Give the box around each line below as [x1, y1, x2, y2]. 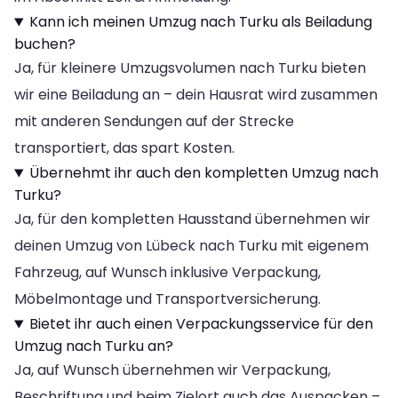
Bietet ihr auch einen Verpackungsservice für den [28, 314, 373, 335]
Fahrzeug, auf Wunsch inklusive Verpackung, [14, 262, 321, 283]
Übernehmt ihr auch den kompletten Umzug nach [28, 163, 378, 184]
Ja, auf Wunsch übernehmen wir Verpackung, [14, 360, 330, 381]
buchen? [14, 34, 76, 55]
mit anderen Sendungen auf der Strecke [14, 111, 294, 132]
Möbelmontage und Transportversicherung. [14, 289, 321, 310]
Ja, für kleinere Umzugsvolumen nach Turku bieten [14, 58, 366, 79]
